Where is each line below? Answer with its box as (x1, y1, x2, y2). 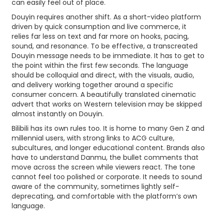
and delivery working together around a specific (12, 80, 173, 90)
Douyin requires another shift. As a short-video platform (12, 12, 201, 22)
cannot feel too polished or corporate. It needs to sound (12, 172, 202, 182)
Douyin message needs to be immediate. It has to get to (12, 51, 204, 61)
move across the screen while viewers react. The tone (12, 162, 195, 172)
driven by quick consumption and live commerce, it (12, 22, 186, 31)
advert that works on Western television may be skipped (12, 99, 202, 109)
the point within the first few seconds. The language (12, 61, 188, 70)
